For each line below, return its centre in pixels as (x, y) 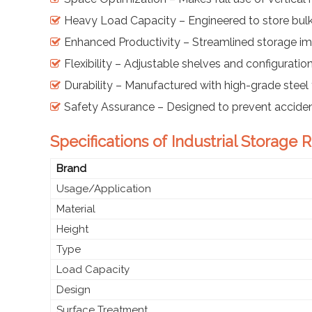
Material (76, 209)
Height (72, 229)
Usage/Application (104, 188)
